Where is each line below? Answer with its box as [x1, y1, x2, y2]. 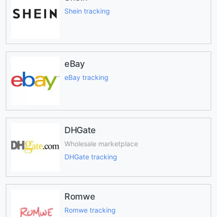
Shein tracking [64, 7, 110, 15]
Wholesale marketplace [64, 139, 138, 148]
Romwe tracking [64, 206, 116, 215]
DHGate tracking [64, 152, 117, 161]
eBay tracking [64, 73, 108, 82]
